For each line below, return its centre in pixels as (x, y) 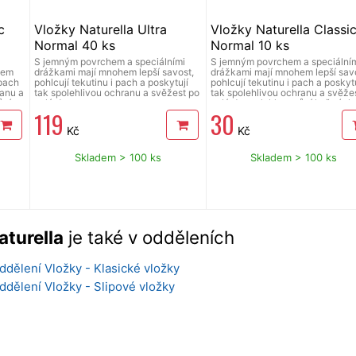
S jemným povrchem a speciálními (110, 61)
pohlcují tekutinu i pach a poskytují (112, 82)
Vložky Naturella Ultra (101, 29)
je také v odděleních (149, 237)
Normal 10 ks (250, 45)
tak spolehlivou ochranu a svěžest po (117, 92)
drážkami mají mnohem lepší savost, (114, 72)
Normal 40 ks (75, 45)
